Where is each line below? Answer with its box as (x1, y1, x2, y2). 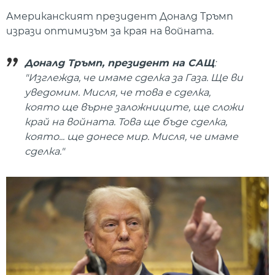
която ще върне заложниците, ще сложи (25, 101, 244, 114)
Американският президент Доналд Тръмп (6, 10, 233, 22)
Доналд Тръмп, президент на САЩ (25, 57, 214, 69)
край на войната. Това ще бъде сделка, (25, 116, 227, 128)
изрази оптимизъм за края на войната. (6, 25, 214, 37)
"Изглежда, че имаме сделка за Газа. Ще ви (25, 72, 243, 84)
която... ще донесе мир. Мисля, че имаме (25, 131, 238, 143)
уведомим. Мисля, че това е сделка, (25, 87, 211, 99)
